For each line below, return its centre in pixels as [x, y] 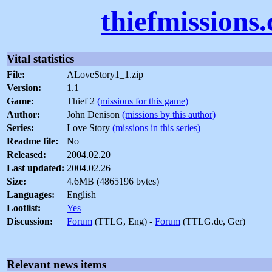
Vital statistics [40, 59]
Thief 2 [82, 101]
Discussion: [30, 222]
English [81, 195]
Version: [24, 88]
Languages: [31, 195]
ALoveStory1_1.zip [105, 75]
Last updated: [36, 168]
